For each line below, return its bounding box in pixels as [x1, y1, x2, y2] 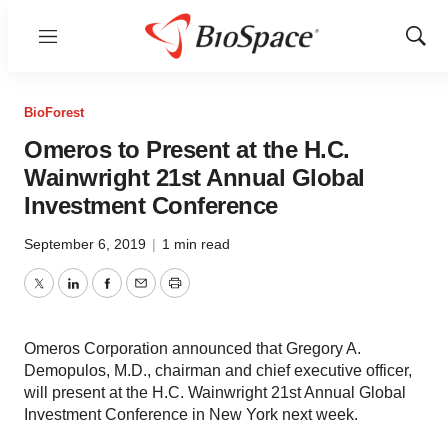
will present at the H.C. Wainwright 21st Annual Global [24, 384, 406, 401]
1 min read [162, 236, 230, 252]
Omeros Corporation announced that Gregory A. [24, 340, 361, 357]
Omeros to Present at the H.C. [24, 136, 350, 163]
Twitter [37, 286, 85, 304]
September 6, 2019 [24, 236, 150, 252]
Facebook [105, 286, 177, 304]
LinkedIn [71, 286, 133, 304]
